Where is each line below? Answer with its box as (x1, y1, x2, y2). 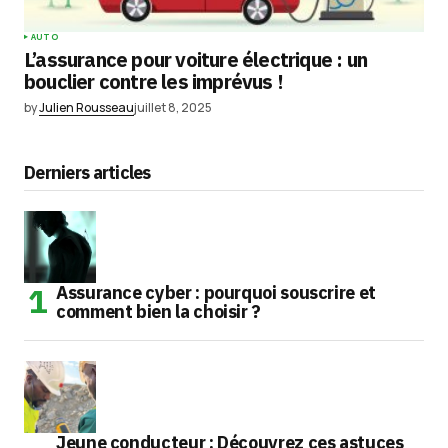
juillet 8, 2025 (134, 99, 212, 117)
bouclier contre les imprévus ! (24, 68, 283, 96)
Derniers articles (24, 160, 151, 184)
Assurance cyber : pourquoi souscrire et (56, 280, 376, 304)
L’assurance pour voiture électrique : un (24, 46, 368, 74)
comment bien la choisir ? (56, 299, 261, 323)
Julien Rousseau (39, 99, 134, 117)
